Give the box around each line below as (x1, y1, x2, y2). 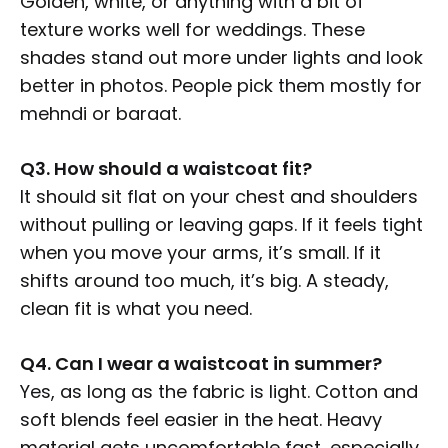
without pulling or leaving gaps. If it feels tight (20, 212, 423, 238)
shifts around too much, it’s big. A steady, (20, 268, 389, 294)
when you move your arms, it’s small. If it (20, 240, 381, 266)
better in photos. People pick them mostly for (20, 73, 422, 99)
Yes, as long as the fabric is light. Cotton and (20, 379, 418, 405)
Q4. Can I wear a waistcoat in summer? (20, 351, 382, 377)
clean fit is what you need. (20, 296, 252, 322)
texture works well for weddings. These (20, 17, 365, 43)
